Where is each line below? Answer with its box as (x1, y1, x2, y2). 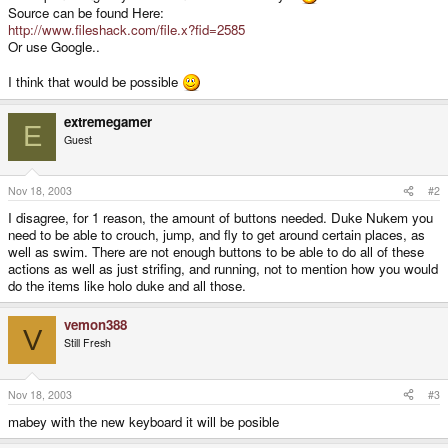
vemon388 (64, 315, 127, 335)
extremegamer (64, 111, 152, 131)
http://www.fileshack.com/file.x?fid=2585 (8, 19, 245, 39)
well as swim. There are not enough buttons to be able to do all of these (8, 242, 424, 262)
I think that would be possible (8, 71, 182, 91)
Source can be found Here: (8, 2, 164, 22)
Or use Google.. (8, 36, 100, 56)
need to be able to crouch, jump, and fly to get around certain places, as (8, 225, 425, 245)
